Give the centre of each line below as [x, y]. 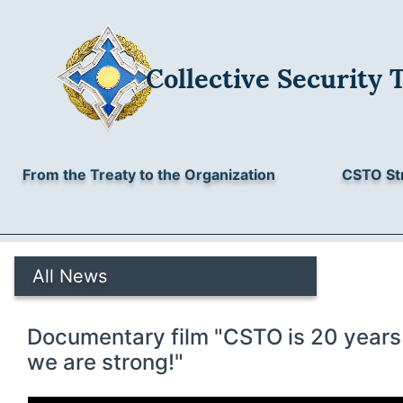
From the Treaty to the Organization [149, 175]
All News [70, 276]
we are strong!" [105, 362]
